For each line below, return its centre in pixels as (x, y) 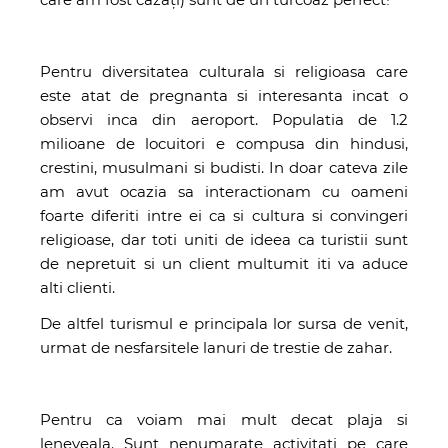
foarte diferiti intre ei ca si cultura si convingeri (224, 215)
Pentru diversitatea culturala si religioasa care (224, 71)
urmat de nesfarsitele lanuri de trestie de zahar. (216, 347)
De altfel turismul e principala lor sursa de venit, (224, 323)
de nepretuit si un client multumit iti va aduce (224, 263)
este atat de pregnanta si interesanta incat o (224, 95)
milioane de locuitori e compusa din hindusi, (224, 143)
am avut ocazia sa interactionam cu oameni (224, 191)
